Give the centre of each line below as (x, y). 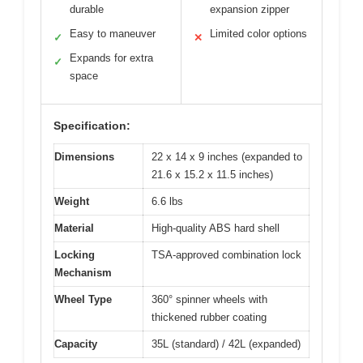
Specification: (92, 125)
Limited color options (258, 33)
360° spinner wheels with (209, 299)
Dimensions (84, 156)
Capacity (76, 344)
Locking (75, 254)
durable (87, 9)
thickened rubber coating (209, 317)
